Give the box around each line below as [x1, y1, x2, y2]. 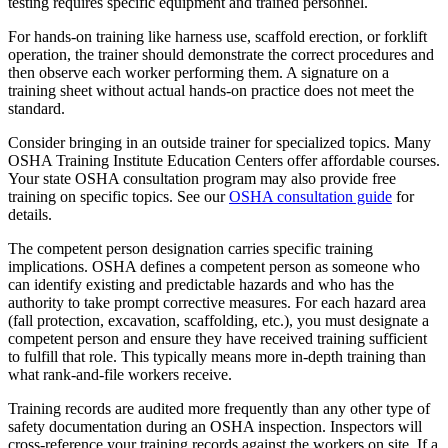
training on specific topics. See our [8, 188, 229, 206]
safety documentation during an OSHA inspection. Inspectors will [8, 418, 422, 436]
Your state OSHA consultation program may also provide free [8, 170, 396, 188]
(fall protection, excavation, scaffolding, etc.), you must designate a [8, 312, 429, 330]
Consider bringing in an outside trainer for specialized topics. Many [8, 134, 431, 152]
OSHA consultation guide [229, 188, 392, 206]
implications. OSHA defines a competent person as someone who [8, 258, 420, 276]
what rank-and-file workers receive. [8, 366, 232, 384]
